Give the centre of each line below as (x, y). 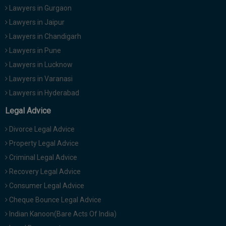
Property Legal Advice (43, 144)
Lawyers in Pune (34, 51)
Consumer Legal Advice (46, 186)
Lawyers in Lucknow (40, 65)
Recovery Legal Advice (44, 172)
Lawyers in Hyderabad (43, 93)
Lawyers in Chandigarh (44, 37)
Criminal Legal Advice (42, 158)
